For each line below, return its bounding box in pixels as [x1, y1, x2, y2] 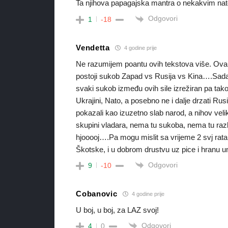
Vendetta [76, 43, 110, 52]
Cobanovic [76, 189, 118, 198]
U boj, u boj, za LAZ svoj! [76, 205, 159, 214]
